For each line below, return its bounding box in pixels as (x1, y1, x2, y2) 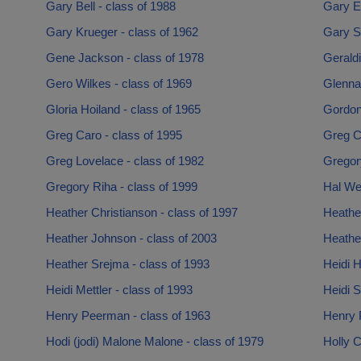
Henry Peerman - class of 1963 (45, 309, 210, 322)
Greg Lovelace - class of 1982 (45, 154, 204, 168)
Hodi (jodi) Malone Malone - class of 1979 (45, 334, 263, 348)
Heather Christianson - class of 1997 (45, 205, 238, 219)
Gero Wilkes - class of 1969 (45, 77, 192, 90)
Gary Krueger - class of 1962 (45, 25, 198, 39)
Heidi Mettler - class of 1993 (45, 283, 193, 297)
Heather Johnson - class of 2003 (45, 231, 217, 245)
